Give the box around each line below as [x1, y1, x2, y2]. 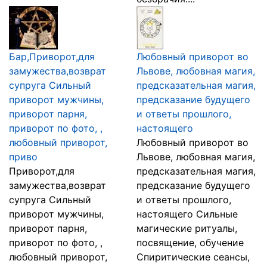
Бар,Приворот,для [9, 51, 95, 63]
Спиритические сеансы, [136, 251, 250, 263]
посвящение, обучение [136, 237, 244, 249]
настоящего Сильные [136, 208, 238, 220]
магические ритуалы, [136, 222, 237, 234]
